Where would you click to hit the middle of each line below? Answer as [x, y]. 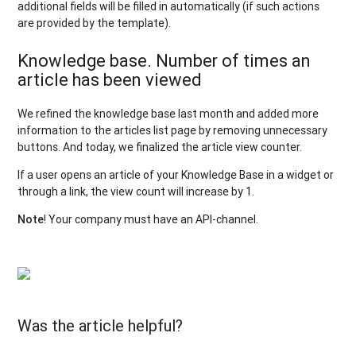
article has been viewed [110, 79]
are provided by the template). [95, 23]
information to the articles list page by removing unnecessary [173, 130]
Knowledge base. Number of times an [164, 60]
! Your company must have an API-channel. [151, 219]
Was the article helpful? [101, 325]
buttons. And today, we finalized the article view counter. [160, 147]
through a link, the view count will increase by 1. [136, 191]
